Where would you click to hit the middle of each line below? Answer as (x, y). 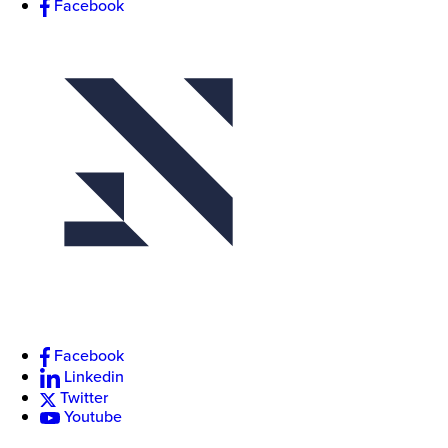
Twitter (84, 397)
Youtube (93, 415)
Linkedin (94, 376)
